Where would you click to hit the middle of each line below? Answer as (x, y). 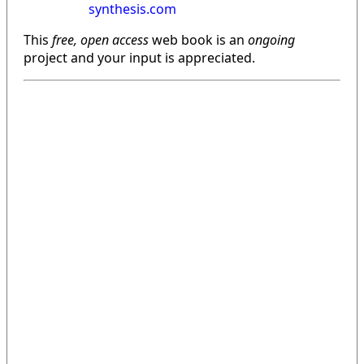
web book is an (198, 39)
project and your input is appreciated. (139, 57)
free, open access (99, 39)
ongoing (271, 39)
